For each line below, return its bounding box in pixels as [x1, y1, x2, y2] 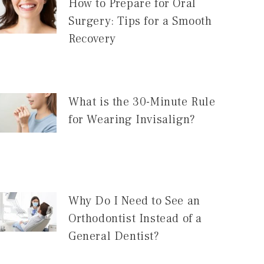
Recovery [68, 31, 116, 47]
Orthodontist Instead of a [68, 210, 202, 226]
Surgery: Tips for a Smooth [68, 13, 212, 29]
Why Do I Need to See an [68, 193, 200, 209]
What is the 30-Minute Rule [68, 94, 216, 110]
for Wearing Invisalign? [68, 112, 196, 128]
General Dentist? [68, 228, 160, 244]
